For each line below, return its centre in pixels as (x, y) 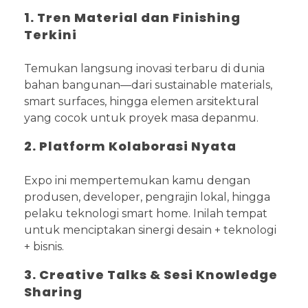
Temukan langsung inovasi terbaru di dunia (144, 69)
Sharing (53, 291)
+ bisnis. (44, 246)
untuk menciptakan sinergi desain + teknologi (150, 230)
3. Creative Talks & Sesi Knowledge (151, 274)
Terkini (51, 35)
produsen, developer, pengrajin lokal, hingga (147, 197)
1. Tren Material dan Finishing (132, 18)
